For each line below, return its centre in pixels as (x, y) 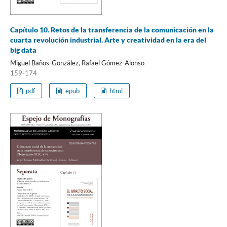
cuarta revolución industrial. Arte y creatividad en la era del (108, 40)
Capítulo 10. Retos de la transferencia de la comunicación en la (112, 29)
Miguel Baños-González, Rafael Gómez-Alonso (77, 63)
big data (23, 50)
